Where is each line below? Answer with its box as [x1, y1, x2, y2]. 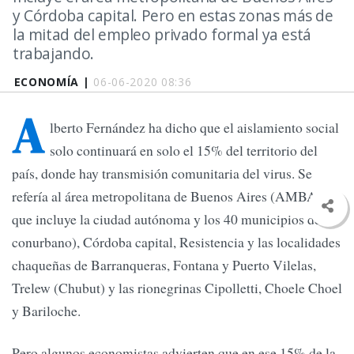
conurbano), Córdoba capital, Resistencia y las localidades [12, 232, 341, 252]
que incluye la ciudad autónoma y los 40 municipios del [12, 209, 325, 229]
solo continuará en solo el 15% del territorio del [50, 141, 318, 160]
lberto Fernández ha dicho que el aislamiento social [50, 118, 339, 137]
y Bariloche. [12, 301, 81, 321]
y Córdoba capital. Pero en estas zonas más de [13, 5, 333, 26]
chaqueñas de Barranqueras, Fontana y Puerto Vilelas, [12, 255, 316, 275]
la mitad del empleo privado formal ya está [13, 24, 311, 45]
